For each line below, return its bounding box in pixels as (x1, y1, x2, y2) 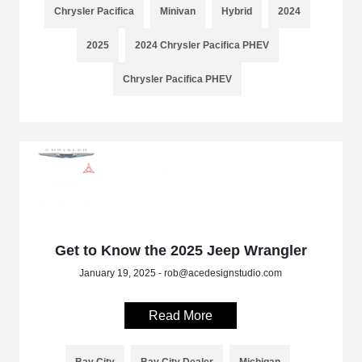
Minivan (160, 5, 196, 17)
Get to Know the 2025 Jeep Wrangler (54, 242, 307, 259)
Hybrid (221, 5, 253, 17)
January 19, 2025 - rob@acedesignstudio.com (79, 267, 283, 279)
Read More (149, 308, 213, 322)
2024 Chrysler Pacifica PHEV (134, 39, 269, 51)
